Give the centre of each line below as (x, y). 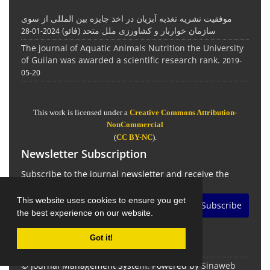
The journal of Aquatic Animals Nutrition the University (132, 48)
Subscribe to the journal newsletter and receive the (125, 174)
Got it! (101, 238)
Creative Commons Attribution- (183, 112)
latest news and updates (71, 186)
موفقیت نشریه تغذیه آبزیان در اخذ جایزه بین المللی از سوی (127, 18)
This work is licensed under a (81, 112)
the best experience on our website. (86, 212)
